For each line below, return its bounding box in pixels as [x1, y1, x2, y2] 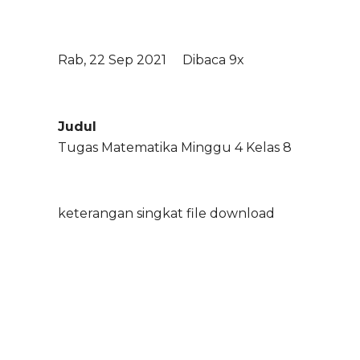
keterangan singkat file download [58, 206, 275, 221]
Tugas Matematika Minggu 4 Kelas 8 [58, 140, 292, 155]
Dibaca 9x [182, 52, 244, 67]
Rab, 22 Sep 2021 [58, 52, 166, 67]
